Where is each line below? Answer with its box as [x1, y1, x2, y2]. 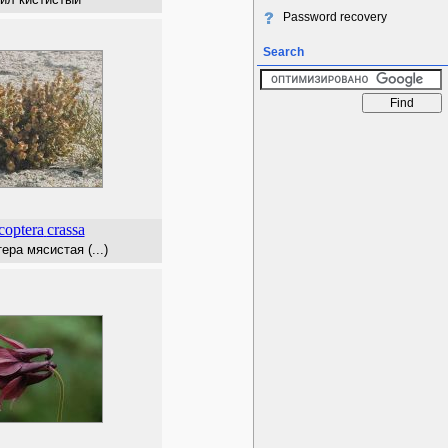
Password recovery [283, 10, 387, 24]
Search [263, 45, 304, 59]
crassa [46, 221, 85, 238]
